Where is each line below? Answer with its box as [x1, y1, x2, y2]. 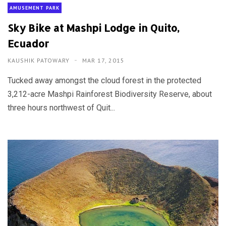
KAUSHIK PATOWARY [8, 56, 72, 65]
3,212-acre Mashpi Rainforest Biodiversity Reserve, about [8, 89, 212, 99]
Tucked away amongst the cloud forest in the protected [8, 76, 201, 86]
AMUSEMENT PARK [10, 5, 60, 12]
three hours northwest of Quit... [8, 103, 115, 113]
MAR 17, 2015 [82, 56, 125, 65]
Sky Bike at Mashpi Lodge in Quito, [8, 21, 180, 35]
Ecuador [8, 37, 49, 50]
